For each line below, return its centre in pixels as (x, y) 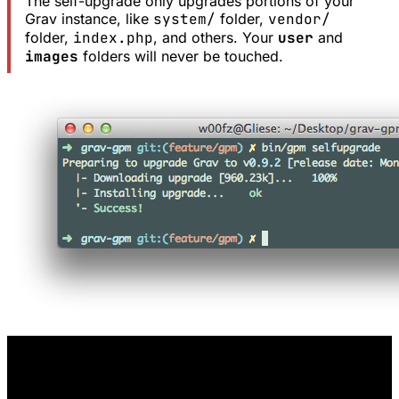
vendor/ (299, 19)
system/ (184, 19)
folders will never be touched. (180, 56)
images (51, 56)
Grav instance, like (89, 18)
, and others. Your (215, 37)
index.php (113, 37)
